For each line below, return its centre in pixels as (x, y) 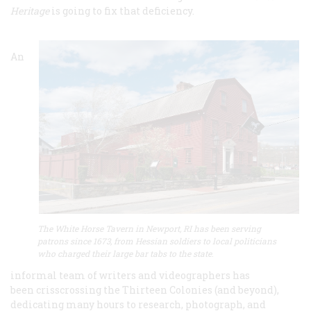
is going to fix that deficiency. (122, 10)
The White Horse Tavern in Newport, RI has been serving (149, 228)
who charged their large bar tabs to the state (125, 253)
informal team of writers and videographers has (130, 275)
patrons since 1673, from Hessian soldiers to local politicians (157, 241)
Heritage (30, 10)
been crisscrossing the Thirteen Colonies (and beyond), (145, 289)
